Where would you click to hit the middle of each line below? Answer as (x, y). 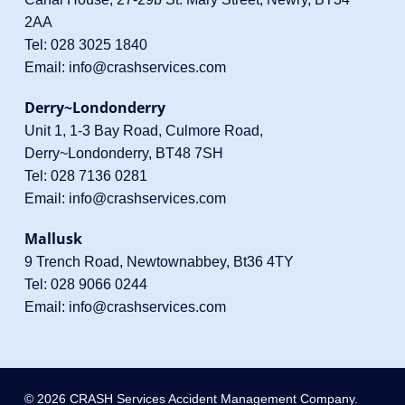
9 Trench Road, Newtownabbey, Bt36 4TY (159, 262)
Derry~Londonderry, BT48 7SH (123, 154)
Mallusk (53, 239)
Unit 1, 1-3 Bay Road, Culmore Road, (143, 131)
